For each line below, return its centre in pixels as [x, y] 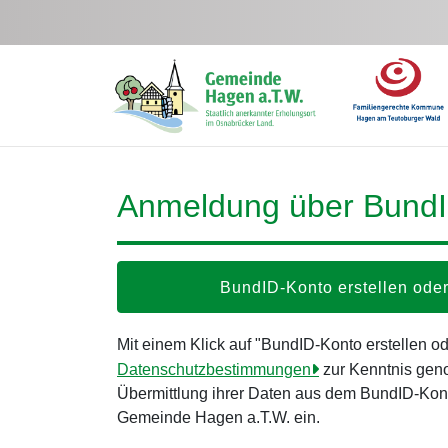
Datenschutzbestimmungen [214, 369]
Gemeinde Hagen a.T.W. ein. [218, 417]
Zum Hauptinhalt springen [99, 18]
